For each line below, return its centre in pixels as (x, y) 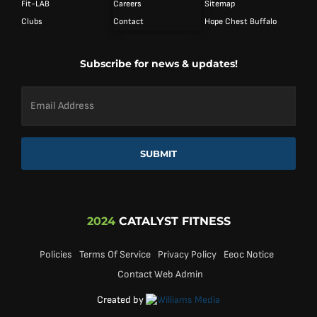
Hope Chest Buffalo (241, 22)
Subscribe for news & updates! (158, 64)
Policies (56, 254)
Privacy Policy (187, 254)
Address (41, 103)
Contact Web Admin (160, 274)
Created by (121, 299)
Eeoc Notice (249, 254)
